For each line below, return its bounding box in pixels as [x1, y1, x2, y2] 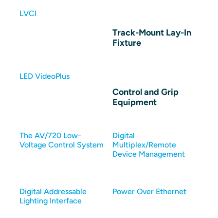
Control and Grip [112, 86, 179, 97]
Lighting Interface [19, 196, 82, 206]
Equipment [112, 96, 157, 108]
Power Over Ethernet [112, 187, 187, 197]
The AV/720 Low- [19, 130, 81, 140]
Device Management [112, 149, 185, 159]
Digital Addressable [19, 187, 87, 197]
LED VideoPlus [19, 71, 70, 81]
